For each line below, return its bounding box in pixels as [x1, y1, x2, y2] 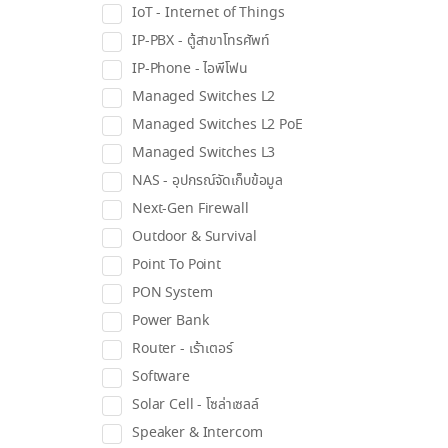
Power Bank [132, 311, 209, 331]
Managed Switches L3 [132, 143, 276, 163]
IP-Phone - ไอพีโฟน [132, 59, 248, 79]
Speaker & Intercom [132, 423, 263, 443]
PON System [132, 283, 213, 303]
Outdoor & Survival [132, 227, 257, 247]
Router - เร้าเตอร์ [132, 339, 233, 359]
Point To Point [132, 255, 222, 275]
